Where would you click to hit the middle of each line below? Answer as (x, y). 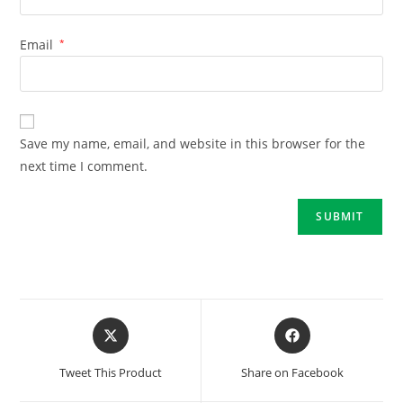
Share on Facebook (292, 373)
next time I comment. (84, 166)
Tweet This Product (110, 373)
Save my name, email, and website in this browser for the (193, 144)
